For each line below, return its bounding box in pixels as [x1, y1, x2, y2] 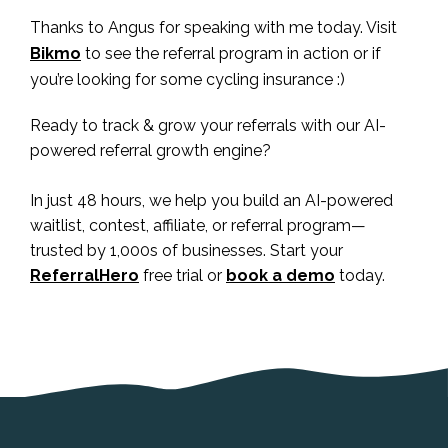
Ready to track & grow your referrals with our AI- [30, 115, 386, 135]
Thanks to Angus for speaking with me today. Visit [30, 17, 397, 37]
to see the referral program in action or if [81, 43, 381, 63]
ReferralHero [30, 265, 139, 285]
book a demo [226, 265, 335, 285]
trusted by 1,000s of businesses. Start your [30, 240, 343, 260]
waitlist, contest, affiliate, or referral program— [30, 215, 366, 235]
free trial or [139, 265, 226, 285]
